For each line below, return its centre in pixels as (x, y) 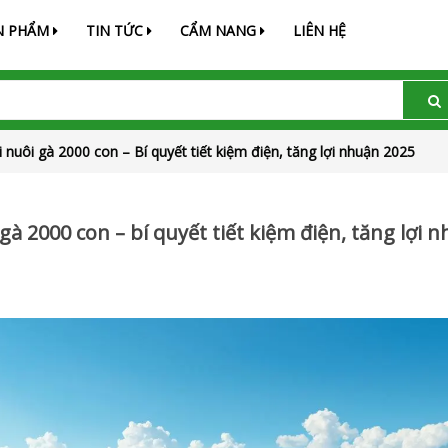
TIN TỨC (116, 30)
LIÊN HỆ (319, 30)
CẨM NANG (219, 30)
